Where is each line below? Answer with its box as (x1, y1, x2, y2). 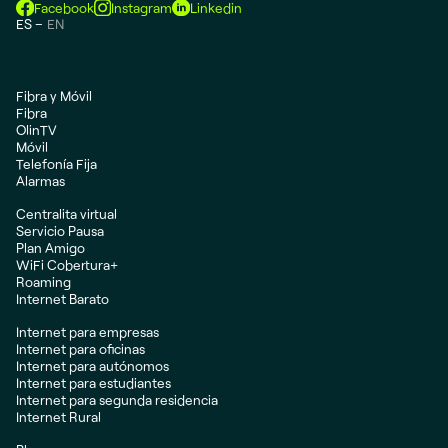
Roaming (16, 273, 71, 291)
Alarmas (16, 172, 65, 190)
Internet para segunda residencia (16, 391, 218, 409)
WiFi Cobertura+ (16, 256, 118, 274)
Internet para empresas (16, 323, 159, 341)
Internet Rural (16, 408, 101, 426)
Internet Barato (16, 290, 109, 308)
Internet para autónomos (16, 357, 169, 375)
